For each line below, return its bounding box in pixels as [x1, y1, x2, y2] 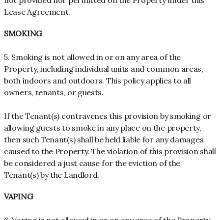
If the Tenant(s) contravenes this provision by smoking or [4, 111, 211, 121]
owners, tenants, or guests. [4, 87, 104, 98]
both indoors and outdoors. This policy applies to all [4, 76, 192, 86]
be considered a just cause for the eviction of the [4, 158, 181, 168]
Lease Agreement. [4, 7, 71, 17]
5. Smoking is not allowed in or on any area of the [4, 52, 181, 62]
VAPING [4, 192, 33, 202]
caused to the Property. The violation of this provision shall [4, 146, 216, 157]
